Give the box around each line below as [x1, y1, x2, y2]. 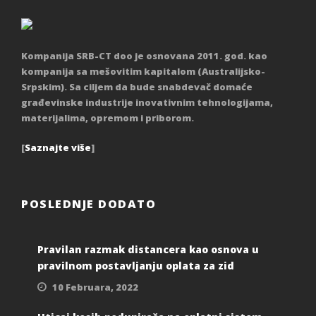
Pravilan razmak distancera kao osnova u [37, 243, 259, 257]
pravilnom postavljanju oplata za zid [37, 259, 234, 273]
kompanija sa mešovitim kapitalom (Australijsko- [21, 65, 265, 78]
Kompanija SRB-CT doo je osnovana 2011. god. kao [21, 49, 267, 63]
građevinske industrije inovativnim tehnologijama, [21, 96, 273, 109]
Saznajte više [25, 141, 91, 154]
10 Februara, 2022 [52, 281, 138, 294]
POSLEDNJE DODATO [21, 196, 156, 212]
